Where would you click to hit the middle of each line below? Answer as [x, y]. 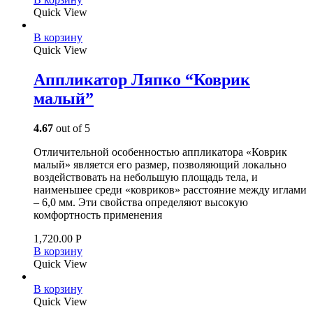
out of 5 [72, 128]
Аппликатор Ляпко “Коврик [142, 79]
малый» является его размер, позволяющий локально [160, 164]
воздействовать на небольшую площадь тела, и [146, 177]
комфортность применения [98, 214]
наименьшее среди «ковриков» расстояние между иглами [170, 189]
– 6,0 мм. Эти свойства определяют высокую [141, 202]
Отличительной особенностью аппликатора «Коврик [160, 152]
